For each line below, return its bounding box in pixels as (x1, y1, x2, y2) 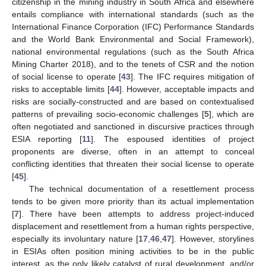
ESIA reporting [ (12, 134, 83, 144)
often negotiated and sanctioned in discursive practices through (12, 121, 254, 131)
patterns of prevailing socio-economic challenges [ (12, 109, 204, 119)
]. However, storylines (172, 233, 255, 243)
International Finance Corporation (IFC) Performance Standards (12, 21, 254, 31)
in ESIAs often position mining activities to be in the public (12, 246, 254, 256)
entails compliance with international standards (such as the (12, 9, 254, 19)
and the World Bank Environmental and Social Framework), (12, 34, 254, 44)
